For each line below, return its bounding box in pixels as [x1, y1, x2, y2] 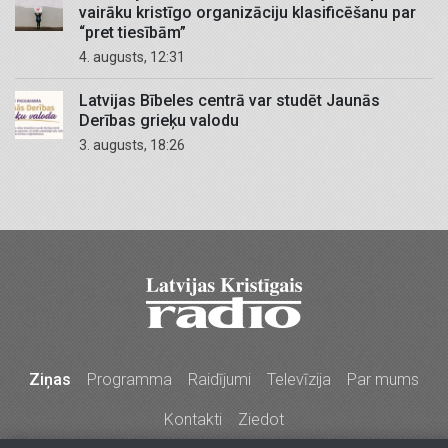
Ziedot [238, 410, 284, 430]
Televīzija [267, 370, 331, 390]
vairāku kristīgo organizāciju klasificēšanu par [79, 3, 416, 23]
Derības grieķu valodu [79, 111, 239, 131]
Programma [87, 370, 172, 390]
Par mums [347, 370, 419, 390]
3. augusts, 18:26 [90, 137, 185, 154]
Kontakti [164, 410, 222, 430]
